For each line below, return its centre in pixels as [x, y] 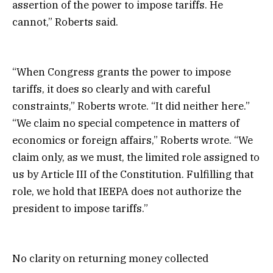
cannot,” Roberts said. [65, 22]
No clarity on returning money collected [110, 259]
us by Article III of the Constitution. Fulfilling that [133, 174]
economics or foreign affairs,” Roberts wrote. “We [133, 140]
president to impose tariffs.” [80, 208]
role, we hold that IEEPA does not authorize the [127, 191]
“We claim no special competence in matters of [126, 123]
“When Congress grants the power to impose [122, 72]
